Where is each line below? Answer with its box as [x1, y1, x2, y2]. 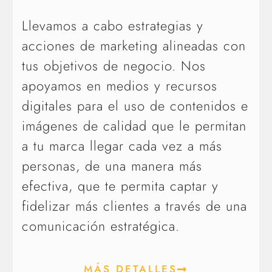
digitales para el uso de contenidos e [22, 95, 248, 115]
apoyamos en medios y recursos [22, 75, 217, 95]
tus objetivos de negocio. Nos [22, 55, 206, 75]
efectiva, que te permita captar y [22, 175, 219, 195]
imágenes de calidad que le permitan [22, 115, 246, 135]
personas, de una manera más [22, 155, 202, 175]
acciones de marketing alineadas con [22, 35, 246, 55]
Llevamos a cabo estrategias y [22, 15, 203, 35]
